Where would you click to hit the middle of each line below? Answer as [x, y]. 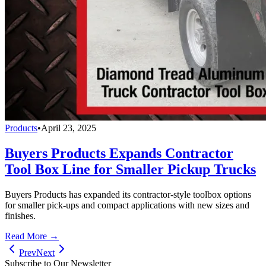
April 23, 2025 [69, 128]
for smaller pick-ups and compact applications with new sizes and [127, 205]
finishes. [20, 216]
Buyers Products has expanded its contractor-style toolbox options [128, 194]
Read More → [32, 236]
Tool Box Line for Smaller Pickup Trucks [130, 169]
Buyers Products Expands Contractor [119, 153]
